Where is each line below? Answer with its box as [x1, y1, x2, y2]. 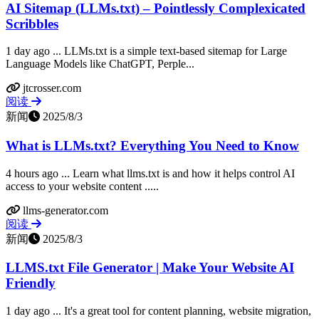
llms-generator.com [23, 204, 108, 216]
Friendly [6, 276, 56, 291]
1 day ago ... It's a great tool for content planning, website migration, [6, 305, 311, 318]
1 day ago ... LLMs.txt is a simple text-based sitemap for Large [6, 45, 287, 58]
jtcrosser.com [23, 82, 81, 95]
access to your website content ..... [6, 179, 159, 192]
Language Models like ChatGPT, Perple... [6, 58, 194, 70]
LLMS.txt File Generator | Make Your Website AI [6, 260, 294, 276]
